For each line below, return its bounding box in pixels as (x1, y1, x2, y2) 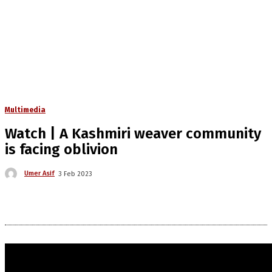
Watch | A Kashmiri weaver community (5, 125, 261, 142)
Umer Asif (24, 169, 55, 178)
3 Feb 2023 (58, 169, 92, 178)
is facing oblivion (5, 141, 118, 158)
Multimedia (5, 106, 46, 114)
